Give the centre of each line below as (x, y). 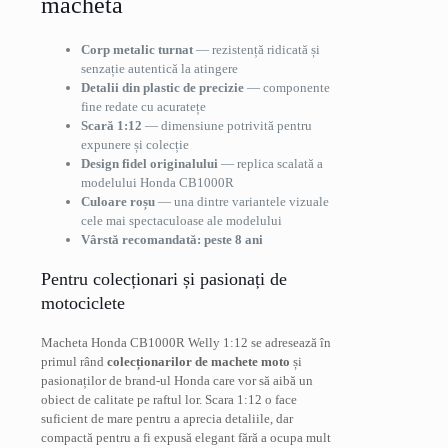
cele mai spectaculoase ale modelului (181, 221)
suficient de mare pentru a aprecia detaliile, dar (167, 419)
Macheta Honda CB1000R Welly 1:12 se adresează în (186, 343)
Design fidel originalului (149, 164)
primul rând (74, 362)
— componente (287, 88)
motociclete (83, 303)
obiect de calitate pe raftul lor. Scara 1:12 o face (169, 400)
